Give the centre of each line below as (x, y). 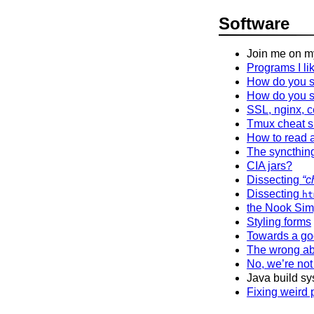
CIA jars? (269, 166)
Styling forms (279, 222)
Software (254, 23)
